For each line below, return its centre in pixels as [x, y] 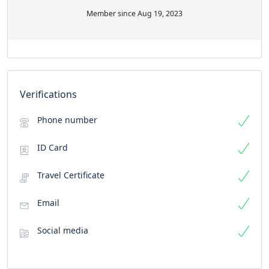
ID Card [53, 147]
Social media [63, 230]
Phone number [67, 120]
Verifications [48, 94]
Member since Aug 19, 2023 [134, 14]
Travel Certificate [71, 175]
